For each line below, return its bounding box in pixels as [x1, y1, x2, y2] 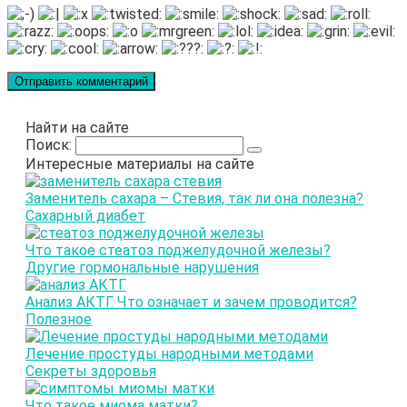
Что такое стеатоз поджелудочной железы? [25, 242, 331, 260]
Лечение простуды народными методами [25, 345, 313, 363]
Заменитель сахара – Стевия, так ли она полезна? [25, 190, 363, 208]
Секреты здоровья [25, 362, 156, 381]
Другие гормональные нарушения [25, 259, 259, 277]
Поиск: [25, 136, 75, 154]
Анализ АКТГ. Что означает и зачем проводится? [25, 293, 357, 312]
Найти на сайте [25, 119, 129, 137]
